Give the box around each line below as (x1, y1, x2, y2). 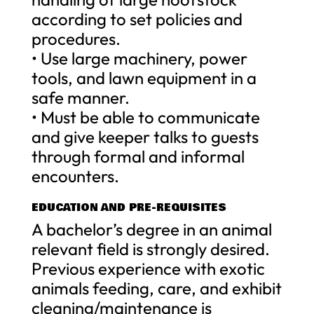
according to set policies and (31, 8, 243, 29)
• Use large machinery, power (31, 47, 247, 69)
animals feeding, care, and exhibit (31, 277, 282, 299)
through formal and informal (31, 145, 245, 167)
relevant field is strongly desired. (31, 238, 270, 259)
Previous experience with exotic (31, 257, 265, 279)
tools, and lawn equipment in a (31, 67, 257, 88)
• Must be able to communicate (31, 106, 260, 128)
